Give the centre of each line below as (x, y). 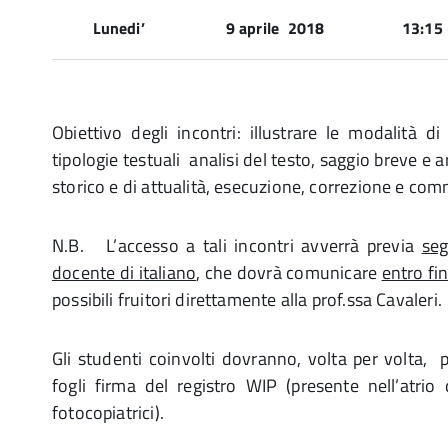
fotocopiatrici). (108, 412)
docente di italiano (124, 272)
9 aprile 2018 (275, 28)
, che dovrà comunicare (289, 272)
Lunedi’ (127, 28)
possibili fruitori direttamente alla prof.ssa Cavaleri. (247, 299)
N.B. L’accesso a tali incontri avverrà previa (237, 245)
